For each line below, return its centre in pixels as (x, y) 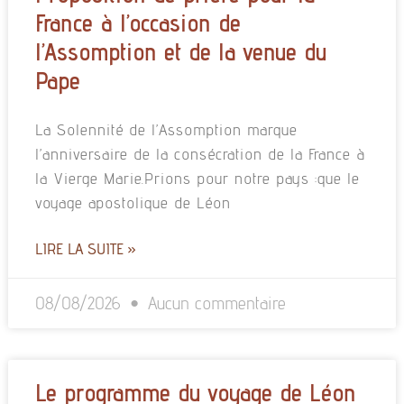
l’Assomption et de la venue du (180, 52)
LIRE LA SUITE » (85, 249)
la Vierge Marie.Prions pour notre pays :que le (197, 179)
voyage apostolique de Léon (133, 203)
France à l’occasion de (138, 23)
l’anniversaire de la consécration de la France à (200, 154)
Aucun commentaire (214, 303)
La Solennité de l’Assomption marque (166, 130)
